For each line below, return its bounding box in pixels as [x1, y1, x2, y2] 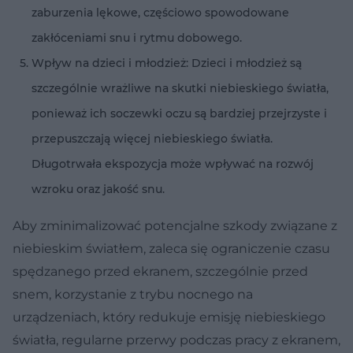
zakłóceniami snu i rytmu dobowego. [32, 30, 242, 45]
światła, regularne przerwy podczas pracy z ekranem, [13, 332, 340, 347]
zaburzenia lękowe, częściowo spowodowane [32, 5, 289, 20]
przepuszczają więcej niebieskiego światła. [32, 131, 273, 146]
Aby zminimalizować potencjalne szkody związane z [13, 217, 337, 233]
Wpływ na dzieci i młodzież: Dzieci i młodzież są [32, 55, 302, 70]
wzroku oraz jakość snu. [32, 181, 165, 196]
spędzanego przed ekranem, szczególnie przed [13, 263, 308, 279]
